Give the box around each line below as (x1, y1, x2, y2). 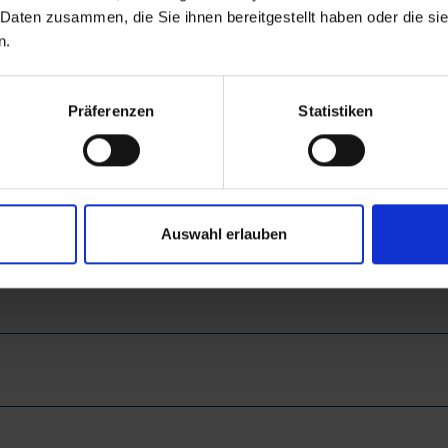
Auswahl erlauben (161, 225, 287, 243)
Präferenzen (67, 101, 155, 119)
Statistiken (298, 101, 374, 119)
